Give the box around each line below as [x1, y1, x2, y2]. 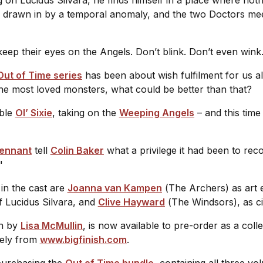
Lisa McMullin [20, 219, 83, 231]
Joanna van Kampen [67, 181, 162, 194]
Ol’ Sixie [15, 106, 52, 119]
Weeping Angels [119, 106, 194, 119]
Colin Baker [50, 144, 104, 156]
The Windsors [171, 195, 234, 208]
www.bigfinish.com [39, 233, 127, 245]
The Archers [168, 181, 225, 194]
